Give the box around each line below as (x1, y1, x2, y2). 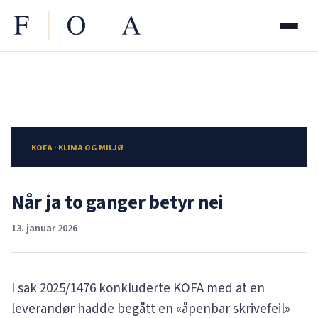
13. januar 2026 (11, 220, 77, 236)
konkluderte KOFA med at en (96, 278, 265, 298)
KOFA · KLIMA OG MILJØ (31, 142, 124, 154)
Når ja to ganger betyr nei (11, 189, 224, 216)
